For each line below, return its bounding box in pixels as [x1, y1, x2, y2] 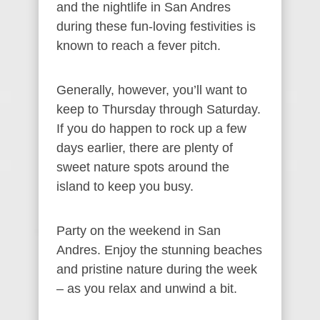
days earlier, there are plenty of [56, 140, 233, 155]
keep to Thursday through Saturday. [56, 101, 261, 116]
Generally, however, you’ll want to [56, 82, 247, 97]
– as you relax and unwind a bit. [56, 281, 237, 296]
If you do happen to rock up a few [56, 121, 246, 136]
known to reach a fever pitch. [56, 38, 221, 53]
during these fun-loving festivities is [56, 19, 256, 34]
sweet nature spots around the [56, 159, 229, 174]
